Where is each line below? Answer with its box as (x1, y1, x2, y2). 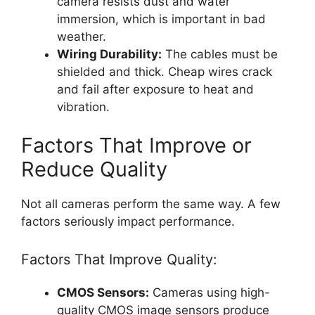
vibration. (57, 99, 110, 114)
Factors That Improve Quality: (21, 250, 217, 268)
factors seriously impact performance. (21, 214, 235, 229)
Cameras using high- (149, 285, 270, 300)
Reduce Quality (21, 157, 167, 181)
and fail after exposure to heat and (57, 82, 254, 96)
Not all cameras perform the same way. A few (21, 197, 281, 211)
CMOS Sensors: (57, 285, 149, 300)
